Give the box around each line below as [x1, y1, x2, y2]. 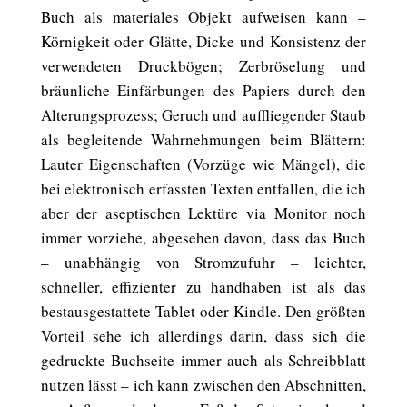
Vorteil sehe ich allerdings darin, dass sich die [40, 325, 367, 346]
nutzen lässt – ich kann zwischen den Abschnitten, [40, 374, 367, 395]
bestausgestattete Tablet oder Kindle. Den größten [40, 301, 367, 322]
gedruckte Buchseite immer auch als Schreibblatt [40, 350, 367, 371]
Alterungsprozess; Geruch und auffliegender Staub [40, 104, 367, 125]
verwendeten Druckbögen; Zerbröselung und [40, 55, 367, 76]
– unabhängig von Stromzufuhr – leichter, [40, 252, 367, 273]
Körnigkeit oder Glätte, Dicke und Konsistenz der [40, 31, 367, 52]
